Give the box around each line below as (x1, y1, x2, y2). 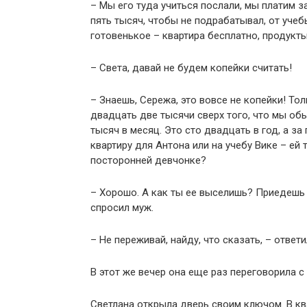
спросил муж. (90, 201, 153, 214)
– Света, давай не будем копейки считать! (90, 62, 292, 75)
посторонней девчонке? (90, 154, 206, 167)
